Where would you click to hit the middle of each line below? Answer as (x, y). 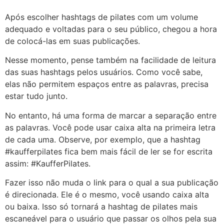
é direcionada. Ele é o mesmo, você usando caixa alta (107, 195)
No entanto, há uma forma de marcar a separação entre (111, 115)
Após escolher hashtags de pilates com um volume (101, 17)
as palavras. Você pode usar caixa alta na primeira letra (110, 127)
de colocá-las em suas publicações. (72, 41)
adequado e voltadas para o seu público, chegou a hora (111, 29)
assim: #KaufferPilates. (48, 163)
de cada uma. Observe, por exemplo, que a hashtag (103, 139)
